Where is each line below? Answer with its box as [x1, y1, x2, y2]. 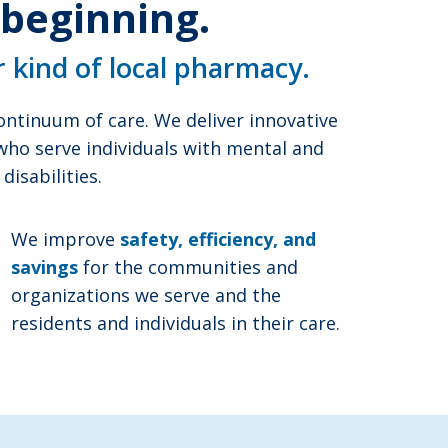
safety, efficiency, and [120, 227, 316, 251]
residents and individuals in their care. [11, 311, 340, 335]
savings [11, 255, 78, 279]
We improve [11, 227, 120, 251]
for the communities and [78, 255, 298, 279]
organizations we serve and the [11, 283, 281, 307]
